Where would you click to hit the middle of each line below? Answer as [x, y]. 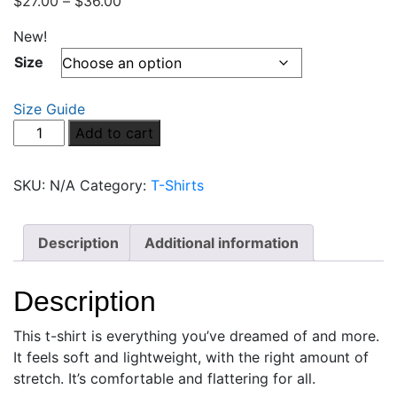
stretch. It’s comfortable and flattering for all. [164, 378]
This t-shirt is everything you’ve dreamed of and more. [196, 335]
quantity [40, 278]
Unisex [35, 214]
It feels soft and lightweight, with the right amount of [191, 357]
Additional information [222, 243]
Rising [32, 172]
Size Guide [49, 109]
